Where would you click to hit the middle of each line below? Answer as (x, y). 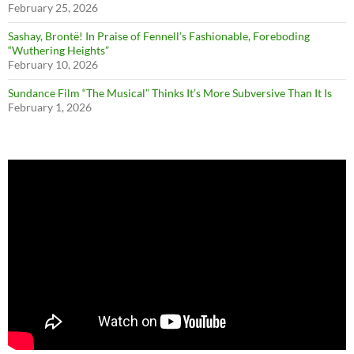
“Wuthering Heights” (58, 51)
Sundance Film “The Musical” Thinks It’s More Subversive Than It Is (170, 93)
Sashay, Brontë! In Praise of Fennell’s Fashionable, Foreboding (159, 36)
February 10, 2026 (53, 65)
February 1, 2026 (50, 107)
